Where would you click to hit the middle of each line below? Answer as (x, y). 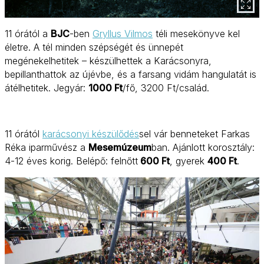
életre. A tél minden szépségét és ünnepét (94, 47)
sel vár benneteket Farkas (194, 134)
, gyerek (189, 161)
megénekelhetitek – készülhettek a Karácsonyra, (108, 61)
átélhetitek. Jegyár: (47, 88)
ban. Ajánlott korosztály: (203, 148)
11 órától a (28, 34)
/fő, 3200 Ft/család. (166, 88)
